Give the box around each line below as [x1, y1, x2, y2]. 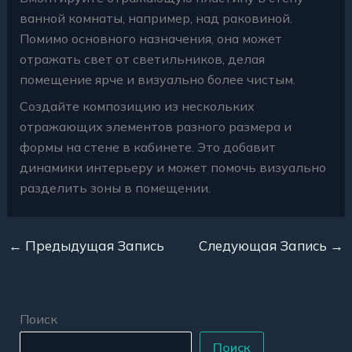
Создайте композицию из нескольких [19, 97, 255, 114]
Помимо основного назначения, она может [19, 30, 282, 46]
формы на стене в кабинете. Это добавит [19, 138, 276, 155]
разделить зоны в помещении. [19, 179, 211, 196]
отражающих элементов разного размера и [19, 118, 291, 134]
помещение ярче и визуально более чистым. [19, 71, 295, 87]
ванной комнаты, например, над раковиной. [19, 9, 292, 26]
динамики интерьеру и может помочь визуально [19, 159, 326, 175]
